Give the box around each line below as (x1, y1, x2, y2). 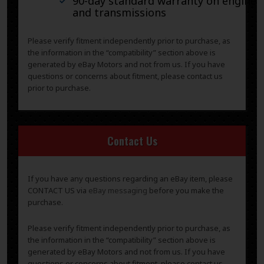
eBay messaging (88, 185, 147, 196)
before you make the (147, 185, 224, 196)
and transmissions (72, 5, 166, 19)
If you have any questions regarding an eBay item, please (28, 173, 233, 184)
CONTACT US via (28, 185, 88, 196)
